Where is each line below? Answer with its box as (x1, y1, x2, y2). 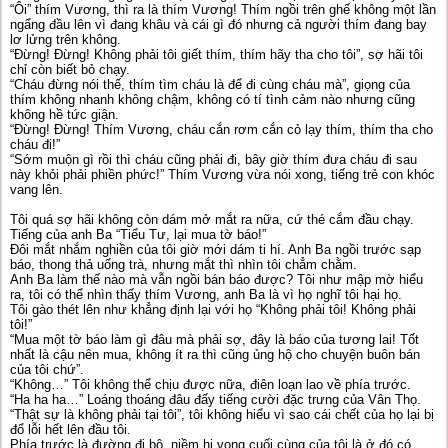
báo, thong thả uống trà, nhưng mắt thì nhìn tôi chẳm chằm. (10, 257, 357, 272)
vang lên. (10, 182, 63, 197)
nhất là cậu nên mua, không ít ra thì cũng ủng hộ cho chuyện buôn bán (10, 347, 420, 362)
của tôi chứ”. (10, 362, 84, 377)
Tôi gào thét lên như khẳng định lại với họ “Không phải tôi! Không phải (10, 302, 416, 317)
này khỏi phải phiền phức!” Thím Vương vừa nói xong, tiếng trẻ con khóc (10, 167, 435, 182)
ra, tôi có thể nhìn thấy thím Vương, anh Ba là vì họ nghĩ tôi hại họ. (10, 287, 402, 302)
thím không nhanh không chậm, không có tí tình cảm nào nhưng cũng (10, 92, 415, 107)
